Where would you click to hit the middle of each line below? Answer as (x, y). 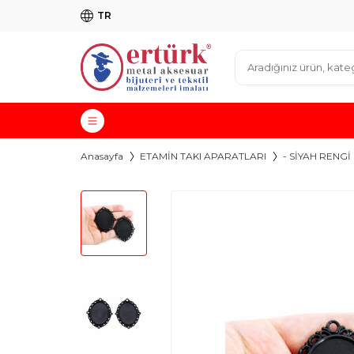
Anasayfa (102, 156)
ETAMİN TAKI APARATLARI (203, 156)
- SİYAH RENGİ (317, 156)
